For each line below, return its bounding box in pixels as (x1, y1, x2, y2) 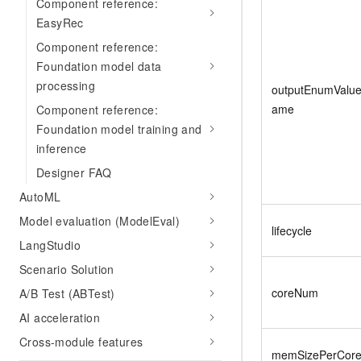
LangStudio (19, 237, 81, 253)
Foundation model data (36, 58, 162, 74)
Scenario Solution (19, 261, 114, 277)
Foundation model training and (36, 121, 202, 137)
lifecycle (272, 222, 312, 239)
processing (36, 77, 96, 93)
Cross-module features (19, 334, 143, 350)
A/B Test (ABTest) (19, 285, 115, 301)
